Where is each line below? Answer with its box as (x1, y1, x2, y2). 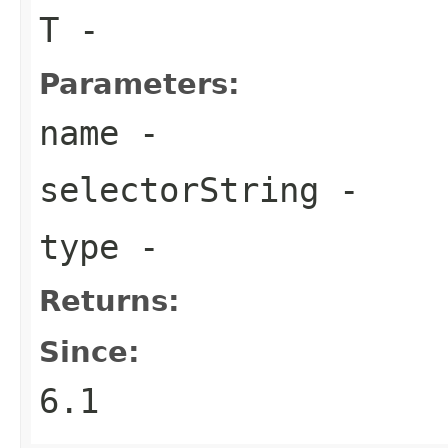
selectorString (39, 169, 319, 210)
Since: (39, 334, 140, 369)
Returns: (39, 283, 180, 318)
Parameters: (39, 66, 240, 101)
